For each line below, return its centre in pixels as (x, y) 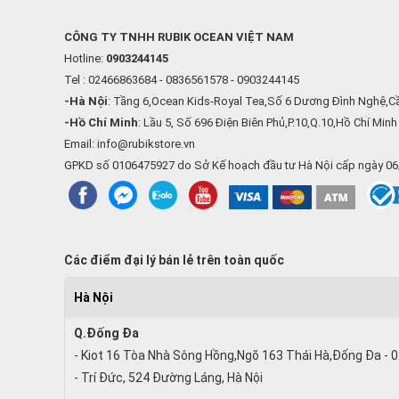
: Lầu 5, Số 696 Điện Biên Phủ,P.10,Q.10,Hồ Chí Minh (268, 122)
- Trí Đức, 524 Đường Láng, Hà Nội (168, 377)
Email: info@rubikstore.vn (130, 143)
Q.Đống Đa (106, 333)
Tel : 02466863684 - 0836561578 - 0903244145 (182, 79)
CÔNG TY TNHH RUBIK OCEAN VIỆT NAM (179, 37)
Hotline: (85, 58)
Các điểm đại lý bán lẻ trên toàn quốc (174, 260)
